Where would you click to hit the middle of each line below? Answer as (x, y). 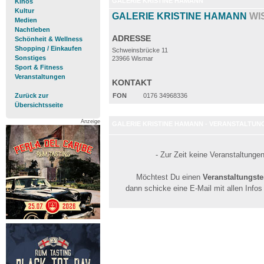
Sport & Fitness (39, 67)
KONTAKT (132, 82)
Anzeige (90, 121)
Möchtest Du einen (170, 177)
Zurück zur (32, 95)
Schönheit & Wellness (49, 39)
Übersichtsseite (39, 105)
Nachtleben (32, 29)
